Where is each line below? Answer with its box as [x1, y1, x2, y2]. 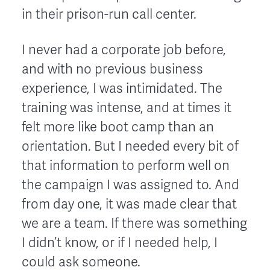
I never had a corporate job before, [22, 42, 226, 58]
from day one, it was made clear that [22, 196, 237, 212]
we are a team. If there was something [22, 215, 247, 231]
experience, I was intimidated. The [22, 80, 222, 96]
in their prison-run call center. [22, 6, 196, 22]
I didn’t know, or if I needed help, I [22, 234, 218, 251]
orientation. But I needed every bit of [22, 138, 239, 154]
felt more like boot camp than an [22, 119, 214, 135]
